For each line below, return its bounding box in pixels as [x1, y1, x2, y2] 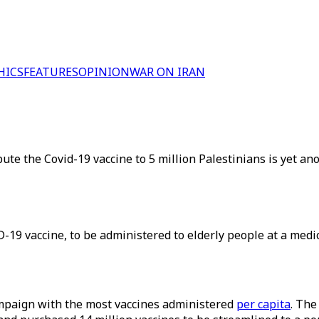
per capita [236, 296, 291, 312]
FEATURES [23, 64, 78, 80]
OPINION [78, 64, 130, 80]
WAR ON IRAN [130, 64, 205, 80]
